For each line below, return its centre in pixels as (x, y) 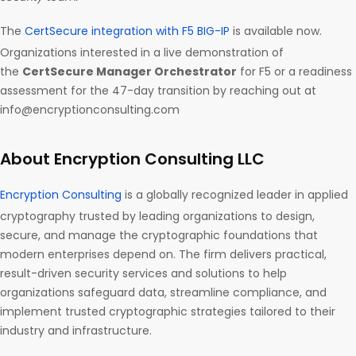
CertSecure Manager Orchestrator (130, 72)
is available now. (276, 31)
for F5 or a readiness (294, 72)
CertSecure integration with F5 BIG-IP (127, 31)
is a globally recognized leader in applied (235, 195)
